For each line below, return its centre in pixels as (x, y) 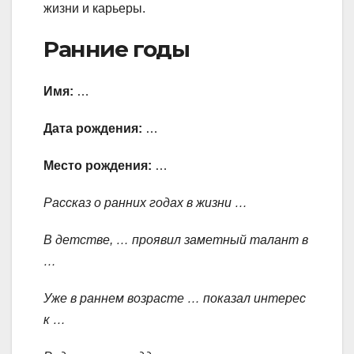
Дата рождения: (93, 129)
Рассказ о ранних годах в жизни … (145, 203)
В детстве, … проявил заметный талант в (176, 240)
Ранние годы (117, 49)
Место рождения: (98, 166)
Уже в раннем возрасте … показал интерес (175, 299)
